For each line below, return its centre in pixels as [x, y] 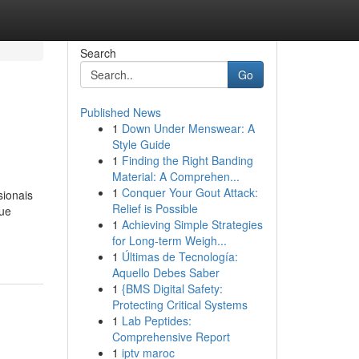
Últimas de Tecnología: [179, 256]
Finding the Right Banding [187, 160]
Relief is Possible [155, 208]
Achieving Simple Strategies [192, 224]
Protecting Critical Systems [179, 305]
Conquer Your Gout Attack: [190, 192]
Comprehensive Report [171, 337]
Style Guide [141, 144]
